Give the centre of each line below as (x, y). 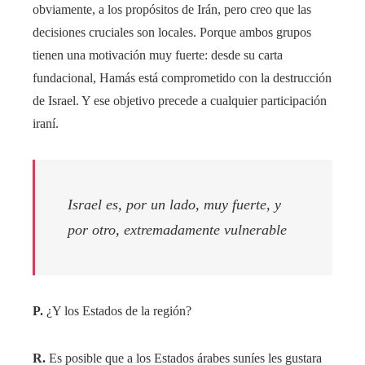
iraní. (46, 124)
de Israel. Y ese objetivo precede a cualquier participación (180, 101)
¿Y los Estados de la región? (117, 311)
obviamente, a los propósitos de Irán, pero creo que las (172, 10)
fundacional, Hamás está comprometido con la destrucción (182, 78)
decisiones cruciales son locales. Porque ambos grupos (172, 33)
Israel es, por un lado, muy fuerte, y (174, 205)
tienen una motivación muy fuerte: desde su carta (158, 55)
